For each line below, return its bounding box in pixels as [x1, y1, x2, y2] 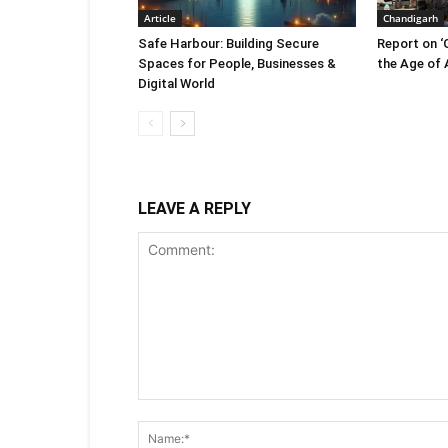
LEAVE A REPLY [138, 199, 251, 218]
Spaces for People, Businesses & [138, 56, 336, 71]
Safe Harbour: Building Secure [138, 36, 319, 51]
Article [144, 11, 176, 25]
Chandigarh [383, 11, 438, 25]
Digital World [138, 76, 215, 91]
